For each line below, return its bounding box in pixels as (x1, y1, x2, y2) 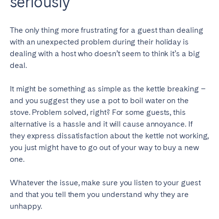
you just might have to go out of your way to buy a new (10, 143, 199, 153)
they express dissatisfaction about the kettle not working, (10, 131, 209, 141)
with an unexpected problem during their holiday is (10, 37, 189, 47)
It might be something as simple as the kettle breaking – (10, 84, 206, 94)
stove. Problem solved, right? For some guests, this (10, 108, 186, 117)
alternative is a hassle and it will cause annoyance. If (10, 119, 193, 129)
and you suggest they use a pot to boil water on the (10, 96, 189, 106)
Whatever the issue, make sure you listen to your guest (10, 178, 201, 188)
